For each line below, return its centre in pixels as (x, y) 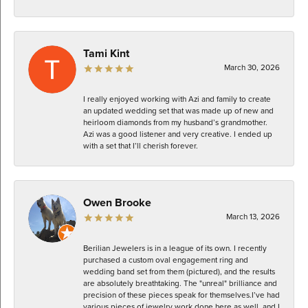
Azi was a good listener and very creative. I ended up (178, 134)
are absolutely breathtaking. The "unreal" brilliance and (180, 283)
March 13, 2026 (253, 216)
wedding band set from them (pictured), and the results (179, 271)
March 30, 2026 (252, 67)
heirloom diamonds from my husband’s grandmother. (175, 122)
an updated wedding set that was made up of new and (178, 110)
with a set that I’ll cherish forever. (141, 145)
